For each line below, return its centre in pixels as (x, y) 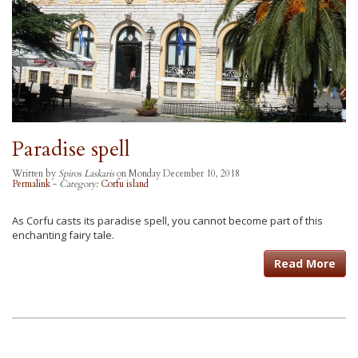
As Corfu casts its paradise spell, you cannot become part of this (167, 220)
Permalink (31, 183)
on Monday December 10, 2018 (177, 173)
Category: (80, 183)
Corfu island (125, 183)
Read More (305, 263)
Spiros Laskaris (86, 173)
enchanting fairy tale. (63, 235)
